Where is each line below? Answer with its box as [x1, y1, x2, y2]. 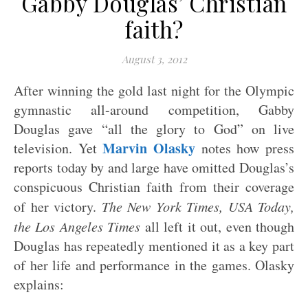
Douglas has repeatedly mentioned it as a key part [14, 236, 294, 255]
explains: [14, 275, 64, 294]
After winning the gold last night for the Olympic [14, 81, 294, 100]
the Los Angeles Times [14, 217, 141, 235]
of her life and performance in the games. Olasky [14, 256, 294, 274]
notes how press [195, 139, 295, 157]
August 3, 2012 [121, 52, 187, 66]
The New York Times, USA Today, [101, 197, 294, 215]
